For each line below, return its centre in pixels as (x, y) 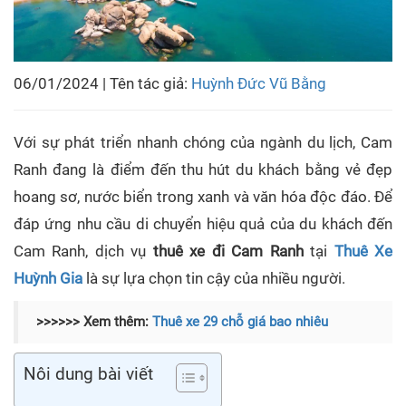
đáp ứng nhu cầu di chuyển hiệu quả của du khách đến (203, 224)
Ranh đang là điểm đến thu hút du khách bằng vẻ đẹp (203, 170)
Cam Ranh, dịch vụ (83, 251)
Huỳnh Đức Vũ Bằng (259, 84)
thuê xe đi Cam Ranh (228, 251)
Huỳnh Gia (48, 279)
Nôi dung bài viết (88, 375)
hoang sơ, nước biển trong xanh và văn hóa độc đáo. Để (203, 197)
